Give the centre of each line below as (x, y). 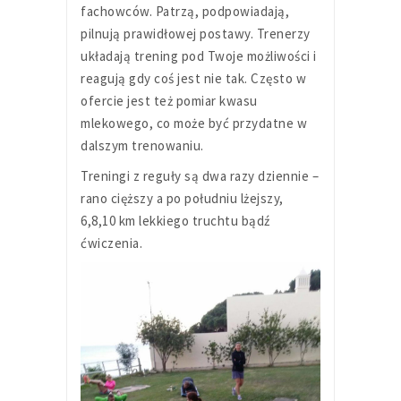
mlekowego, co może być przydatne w (194, 123)
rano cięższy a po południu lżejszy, (182, 198)
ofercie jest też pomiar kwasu (169, 100)
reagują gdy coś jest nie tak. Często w (193, 78)
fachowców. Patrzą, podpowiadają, (185, 11)
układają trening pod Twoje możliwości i (199, 55)
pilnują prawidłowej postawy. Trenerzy (196, 33)
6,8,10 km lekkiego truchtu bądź (175, 220)
